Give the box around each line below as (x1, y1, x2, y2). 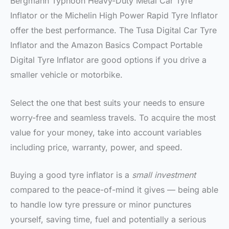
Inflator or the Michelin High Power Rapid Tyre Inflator (10, 10, 218, 21)
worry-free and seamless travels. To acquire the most (10, 112, 216, 123)
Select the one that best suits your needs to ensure (10, 97, 204, 108)
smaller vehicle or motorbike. (10, 70, 123, 80)
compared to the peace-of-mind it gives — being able (10, 185, 218, 195)
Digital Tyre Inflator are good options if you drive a (10, 55, 207, 65)
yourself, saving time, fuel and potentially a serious (10, 214, 206, 225)
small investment (132, 170, 196, 180)
